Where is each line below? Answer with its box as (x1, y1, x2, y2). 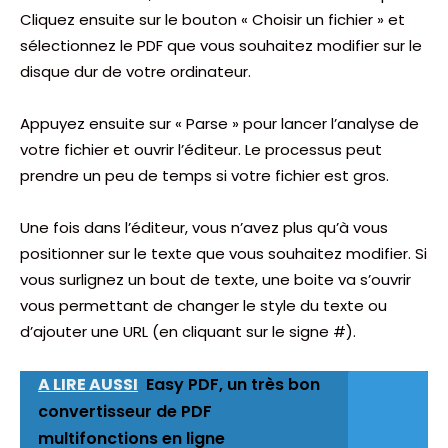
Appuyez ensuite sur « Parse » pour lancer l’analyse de (20, 112, 419, 134)
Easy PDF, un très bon (146, 372, 320, 396)
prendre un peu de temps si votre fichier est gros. (20, 164, 389, 186)
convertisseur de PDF (38, 399, 212, 423)
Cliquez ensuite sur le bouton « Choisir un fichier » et (20, 8, 405, 30)
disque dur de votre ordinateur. (20, 60, 251, 82)
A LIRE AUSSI (38, 372, 138, 396)
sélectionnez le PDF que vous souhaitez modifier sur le (20, 34, 422, 56)
